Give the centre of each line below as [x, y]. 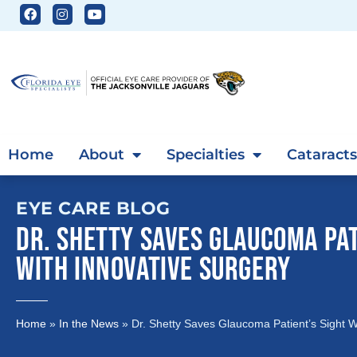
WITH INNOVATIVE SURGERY [153, 270]
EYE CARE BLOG [93, 208]
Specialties [206, 154]
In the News [89, 324]
